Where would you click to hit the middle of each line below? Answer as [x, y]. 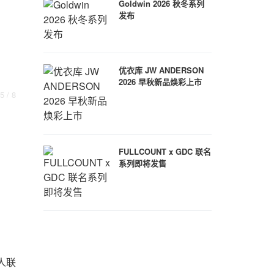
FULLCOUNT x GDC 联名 [165, 151]
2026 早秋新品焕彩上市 [160, 82]
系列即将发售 [143, 163]
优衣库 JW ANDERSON [161, 70]
